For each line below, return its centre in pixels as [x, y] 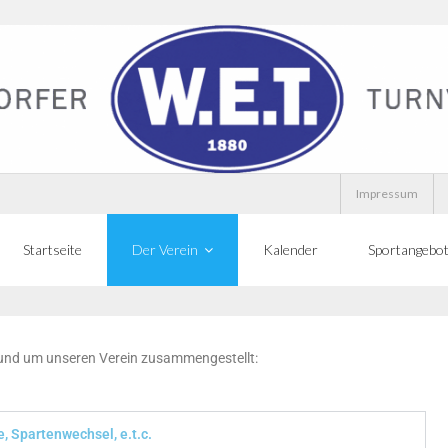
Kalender [290, 250]
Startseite [52, 250]
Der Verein [165, 250]
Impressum [387, 194]
